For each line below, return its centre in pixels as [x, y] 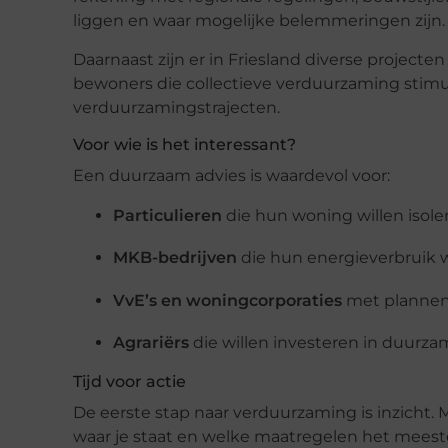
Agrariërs [151, 343]
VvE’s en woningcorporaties [227, 300]
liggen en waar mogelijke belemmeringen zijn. [259, 21]
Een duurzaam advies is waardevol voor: [231, 175]
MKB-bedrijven [175, 258]
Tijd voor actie [129, 382]
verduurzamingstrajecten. [176, 107]
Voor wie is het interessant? [184, 144]
